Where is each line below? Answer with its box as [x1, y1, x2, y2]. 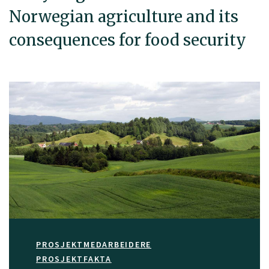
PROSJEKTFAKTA [36, 253, 112, 265]
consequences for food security [9, 30, 246, 50]
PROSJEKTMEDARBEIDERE [36, 239, 151, 250]
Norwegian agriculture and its [9, 7, 238, 26]
